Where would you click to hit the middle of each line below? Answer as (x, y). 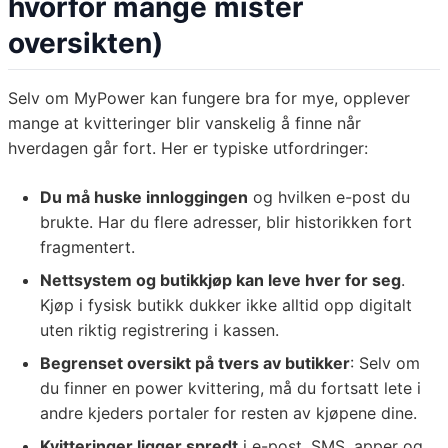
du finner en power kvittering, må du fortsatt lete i (230, 388)
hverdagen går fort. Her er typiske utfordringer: (188, 148)
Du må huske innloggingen (144, 197)
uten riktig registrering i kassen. (159, 330)
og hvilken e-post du (329, 197)
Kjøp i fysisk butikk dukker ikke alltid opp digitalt (226, 305)
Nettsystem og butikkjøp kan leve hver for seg (220, 280)
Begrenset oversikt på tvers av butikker (195, 363)
